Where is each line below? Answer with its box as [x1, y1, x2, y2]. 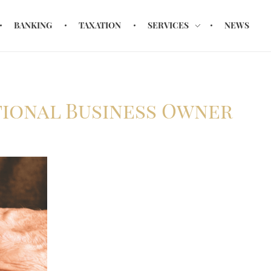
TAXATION [79, 19, 122, 31]
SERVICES [148, 19, 189, 31]
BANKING [14, 19, 53, 31]
